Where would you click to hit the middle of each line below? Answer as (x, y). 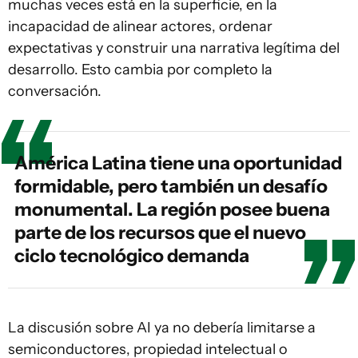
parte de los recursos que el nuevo (160, 232)
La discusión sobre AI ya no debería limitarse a (162, 327)
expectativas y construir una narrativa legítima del (174, 48)
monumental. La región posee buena (172, 209)
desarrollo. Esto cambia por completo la (140, 69)
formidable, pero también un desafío (171, 186)
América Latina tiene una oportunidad (178, 163)
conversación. (55, 91)
